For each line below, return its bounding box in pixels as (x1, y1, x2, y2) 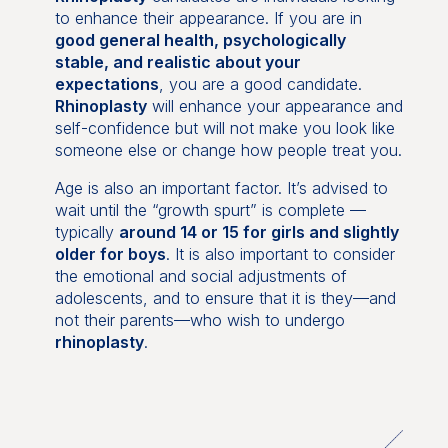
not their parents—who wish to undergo (54, 310, 345, 330)
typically (54, 222, 119, 242)
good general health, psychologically (54, 30, 346, 50)
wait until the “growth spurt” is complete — (54, 200, 366, 220)
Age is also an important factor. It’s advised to (54, 178, 388, 198)
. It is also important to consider (165, 244, 395, 264)
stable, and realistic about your (54, 52, 301, 72)
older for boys (54, 244, 166, 264)
